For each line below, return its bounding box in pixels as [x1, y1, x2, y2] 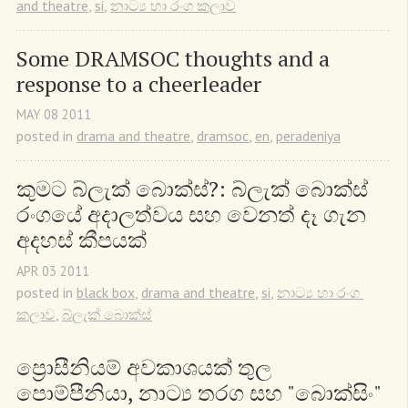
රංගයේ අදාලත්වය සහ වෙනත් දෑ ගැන [16, 199, 366, 229]
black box [76, 282, 135, 301]
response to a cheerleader [16, 69, 261, 99]
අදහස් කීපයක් [16, 225, 147, 255]
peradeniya [276, 127, 341, 146]
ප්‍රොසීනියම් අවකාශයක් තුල [16, 352, 271, 382]
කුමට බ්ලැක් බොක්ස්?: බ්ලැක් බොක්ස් [16, 174, 368, 204]
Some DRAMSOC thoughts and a [16, 44, 330, 74]
